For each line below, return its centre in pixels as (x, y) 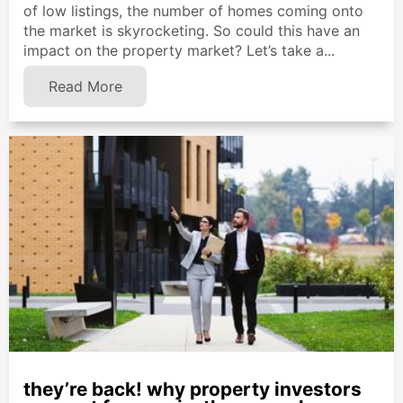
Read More (85, 86)
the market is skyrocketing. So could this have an (192, 30)
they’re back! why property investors (193, 389)
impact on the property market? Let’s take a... (179, 50)
